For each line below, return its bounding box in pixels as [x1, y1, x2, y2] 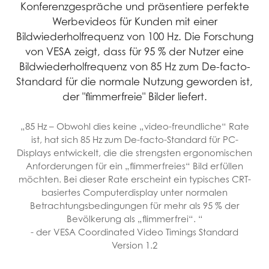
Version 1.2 [112, 240, 157, 251]
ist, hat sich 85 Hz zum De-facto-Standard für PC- [31, 134, 238, 145]
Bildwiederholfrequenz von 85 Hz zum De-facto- [19, 61, 250, 73]
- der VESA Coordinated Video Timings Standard [31, 226, 238, 238]
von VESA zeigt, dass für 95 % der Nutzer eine [25, 46, 244, 58]
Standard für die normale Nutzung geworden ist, [16, 76, 253, 88]
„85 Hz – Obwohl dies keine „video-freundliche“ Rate [20, 121, 249, 132]
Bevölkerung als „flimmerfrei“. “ [66, 213, 203, 225]
